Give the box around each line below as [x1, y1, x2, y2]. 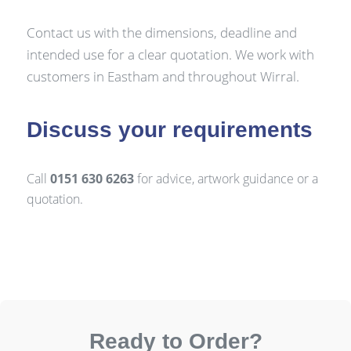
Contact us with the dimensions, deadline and [26, 23, 297, 42]
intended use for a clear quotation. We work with [26, 45, 314, 63]
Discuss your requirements [26, 118, 313, 143]
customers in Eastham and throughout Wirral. [26, 67, 299, 85]
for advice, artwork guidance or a [133, 170, 318, 188]
